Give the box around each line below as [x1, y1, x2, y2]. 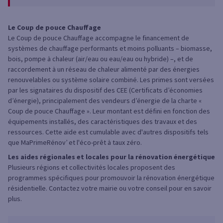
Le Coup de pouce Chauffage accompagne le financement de [8, 33, 189, 43]
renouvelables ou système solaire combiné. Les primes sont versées [8, 75, 214, 85]
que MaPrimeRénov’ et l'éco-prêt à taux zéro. [8, 138, 142, 147]
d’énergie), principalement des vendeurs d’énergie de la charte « [8, 96, 202, 106]
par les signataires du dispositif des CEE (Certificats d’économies [8, 86, 203, 95]
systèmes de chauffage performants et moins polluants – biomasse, [8, 44, 212, 53]
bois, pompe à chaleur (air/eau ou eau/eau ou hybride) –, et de [8, 54, 193, 64]
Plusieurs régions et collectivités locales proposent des [8, 163, 175, 172]
